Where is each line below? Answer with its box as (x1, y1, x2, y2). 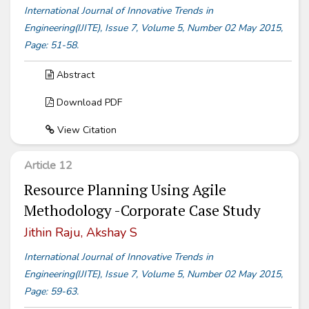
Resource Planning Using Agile (24, 180, 226, 200)
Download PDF (54, 96, 122, 110)
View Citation (54, 123, 117, 137)
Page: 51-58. (24, 39, 79, 52)
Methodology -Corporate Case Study (24, 201, 261, 221)
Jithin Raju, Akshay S (24, 224, 137, 241)
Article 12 (24, 158, 72, 174)
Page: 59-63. (24, 285, 79, 299)
